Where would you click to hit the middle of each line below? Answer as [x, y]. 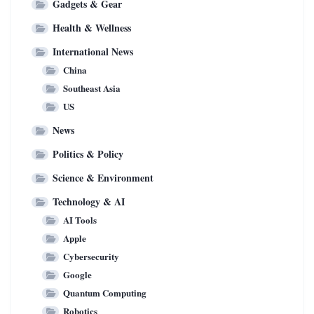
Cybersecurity [91, 256]
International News [93, 51]
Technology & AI [89, 201]
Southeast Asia [92, 88]
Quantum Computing [105, 292]
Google [77, 274]
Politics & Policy [88, 153]
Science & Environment [103, 177]
